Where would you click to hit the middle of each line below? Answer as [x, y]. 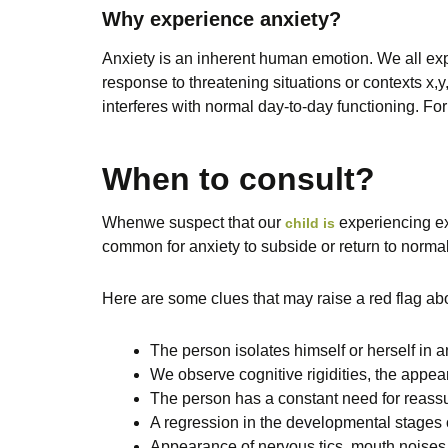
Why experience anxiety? [221, 19]
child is [310, 222]
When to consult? [238, 179]
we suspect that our [214, 222]
